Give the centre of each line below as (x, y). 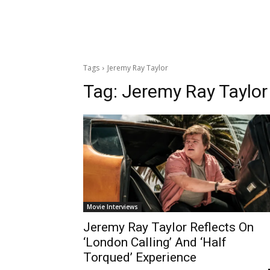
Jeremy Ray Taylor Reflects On (168, 227)
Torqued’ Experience (140, 257)
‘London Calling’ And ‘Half (155, 242)
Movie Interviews (112, 206)
